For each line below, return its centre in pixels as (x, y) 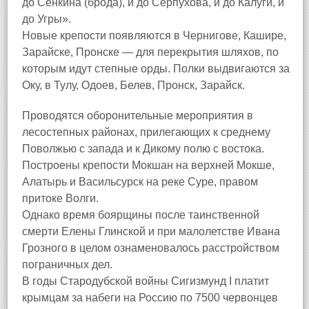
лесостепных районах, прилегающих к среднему (146, 132)
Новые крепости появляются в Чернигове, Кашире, (154, 36)
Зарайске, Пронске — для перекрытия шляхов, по (150, 52)
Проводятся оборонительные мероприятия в (138, 116)
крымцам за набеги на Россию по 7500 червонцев (150, 298)
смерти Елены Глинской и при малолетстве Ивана (151, 231)
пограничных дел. (67, 265)
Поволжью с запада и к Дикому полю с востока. (143, 149)
